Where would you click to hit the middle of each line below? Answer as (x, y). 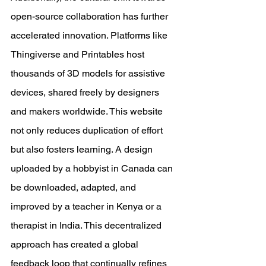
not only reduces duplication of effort (88, 130)
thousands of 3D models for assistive (89, 73)
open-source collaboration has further (91, 16)
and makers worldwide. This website (88, 111)
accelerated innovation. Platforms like (90, 35)
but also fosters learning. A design (83, 149)
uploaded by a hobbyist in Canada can (93, 168)
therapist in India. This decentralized (87, 225)
